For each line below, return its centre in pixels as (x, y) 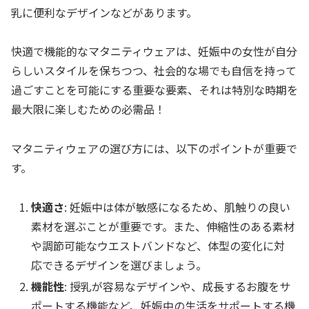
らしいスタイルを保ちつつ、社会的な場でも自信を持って (154, 71)
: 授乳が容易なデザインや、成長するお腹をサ (178, 287)
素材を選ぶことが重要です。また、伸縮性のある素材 (163, 226)
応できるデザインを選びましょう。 (119, 265)
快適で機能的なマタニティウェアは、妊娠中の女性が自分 (154, 51)
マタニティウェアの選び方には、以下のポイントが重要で (154, 149)
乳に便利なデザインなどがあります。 (104, 12)
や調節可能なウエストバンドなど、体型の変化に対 (158, 245)
